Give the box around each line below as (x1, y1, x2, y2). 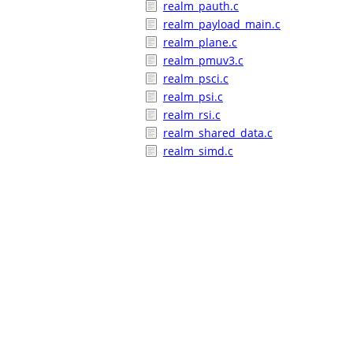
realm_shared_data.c (163, 125, 273, 140)
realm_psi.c (163, 89, 223, 104)
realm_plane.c (163, 35, 237, 50)
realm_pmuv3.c (163, 53, 243, 68)
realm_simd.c (163, 143, 233, 158)
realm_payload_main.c (163, 17, 281, 32)
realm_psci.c (163, 71, 229, 86)
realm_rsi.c (163, 107, 221, 122)
